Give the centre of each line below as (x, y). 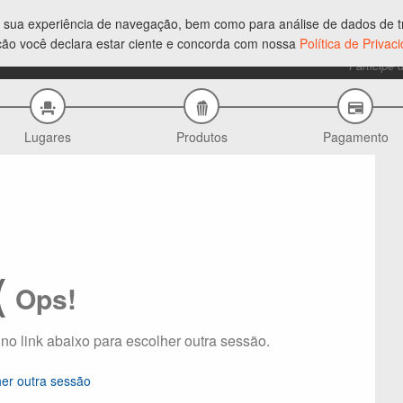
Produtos (201, 137)
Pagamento (355, 137)
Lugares (48, 137)
